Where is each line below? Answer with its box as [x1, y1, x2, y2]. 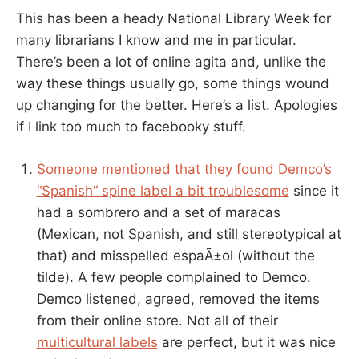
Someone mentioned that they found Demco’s [36, 160, 332, 177]
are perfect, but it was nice [157, 333, 336, 350]
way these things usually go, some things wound [16, 75, 329, 92]
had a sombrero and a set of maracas [36, 204, 280, 220]
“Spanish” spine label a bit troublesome [36, 182, 289, 199]
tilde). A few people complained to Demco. [36, 268, 311, 285]
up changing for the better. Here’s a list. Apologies [16, 97, 337, 114]
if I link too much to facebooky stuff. [16, 119, 246, 135]
